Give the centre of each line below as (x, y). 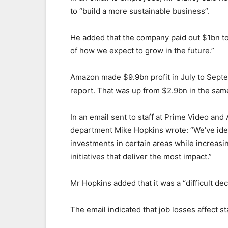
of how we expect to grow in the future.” (142, 51)
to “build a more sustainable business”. (140, 11)
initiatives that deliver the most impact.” (141, 156)
